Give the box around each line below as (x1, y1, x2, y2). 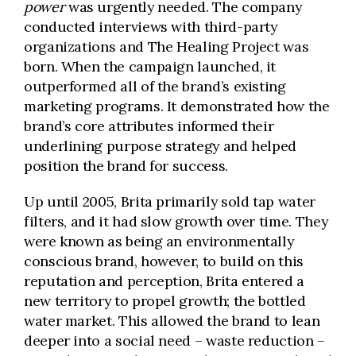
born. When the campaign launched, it (24, 57, 277, 75)
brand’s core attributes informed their (24, 117, 274, 135)
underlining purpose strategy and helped (24, 137, 297, 155)
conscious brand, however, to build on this (24, 252, 304, 270)
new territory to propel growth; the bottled (24, 292, 306, 310)
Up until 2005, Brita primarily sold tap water (24, 192, 315, 211)
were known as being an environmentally (24, 232, 294, 250)
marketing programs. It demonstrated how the (24, 97, 330, 115)
